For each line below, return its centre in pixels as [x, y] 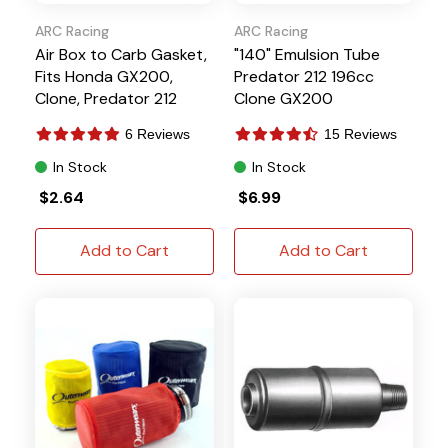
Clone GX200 [283, 98]
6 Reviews [157, 133]
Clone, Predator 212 [106, 98]
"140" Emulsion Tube [307, 54]
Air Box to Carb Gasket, [121, 54]
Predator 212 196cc [304, 76]
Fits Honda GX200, [104, 76]
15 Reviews [360, 133]
